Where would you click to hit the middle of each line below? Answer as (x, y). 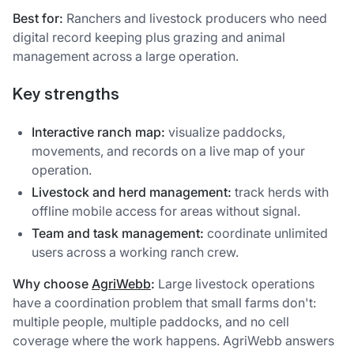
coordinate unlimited (266, 233)
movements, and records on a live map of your (168, 151)
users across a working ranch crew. (135, 252)
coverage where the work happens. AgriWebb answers (173, 340)
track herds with (280, 192)
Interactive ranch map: (98, 132)
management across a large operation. (126, 56)
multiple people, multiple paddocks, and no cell (151, 321)
